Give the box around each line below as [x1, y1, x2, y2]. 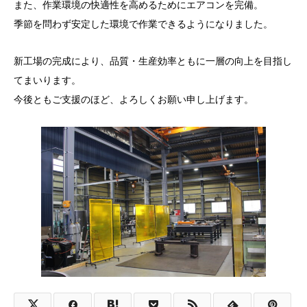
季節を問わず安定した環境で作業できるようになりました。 [14, 17, 273, 30]
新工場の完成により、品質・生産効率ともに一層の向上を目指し [14, 54, 292, 67]
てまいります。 [14, 73, 81, 86]
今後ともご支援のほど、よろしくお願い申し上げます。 [14, 93, 254, 106]
